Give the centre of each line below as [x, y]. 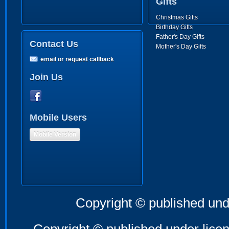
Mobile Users [58, 118]
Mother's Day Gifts [181, 47]
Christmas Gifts [177, 17]
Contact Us [54, 44]
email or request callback [77, 59]
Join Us [46, 77]
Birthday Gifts [174, 27]
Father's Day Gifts [180, 37]
